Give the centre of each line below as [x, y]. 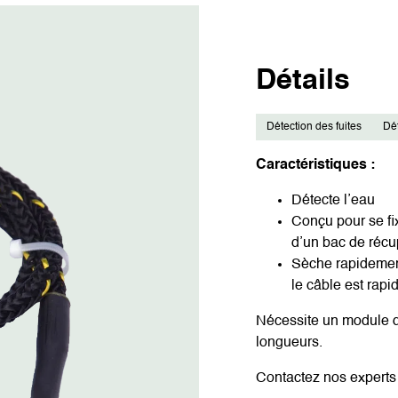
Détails [303, 81]
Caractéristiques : [315, 165]
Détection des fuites [314, 127]
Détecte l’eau [333, 201]
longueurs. [289, 343]
